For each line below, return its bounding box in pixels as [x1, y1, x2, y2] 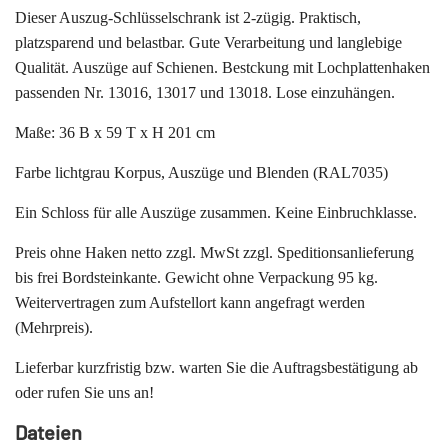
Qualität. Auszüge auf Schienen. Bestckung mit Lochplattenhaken [15, 59, 430, 77]
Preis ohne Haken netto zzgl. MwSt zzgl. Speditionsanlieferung [15, 244, 414, 262]
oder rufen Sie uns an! [15, 384, 154, 402]
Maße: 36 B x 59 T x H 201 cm [15, 124, 215, 142]
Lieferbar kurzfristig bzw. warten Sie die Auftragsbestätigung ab [15, 359, 418, 377]
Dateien [15, 420, 82, 445]
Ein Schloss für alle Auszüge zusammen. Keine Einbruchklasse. [15, 204, 417, 222]
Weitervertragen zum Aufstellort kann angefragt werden [15, 294, 365, 312]
